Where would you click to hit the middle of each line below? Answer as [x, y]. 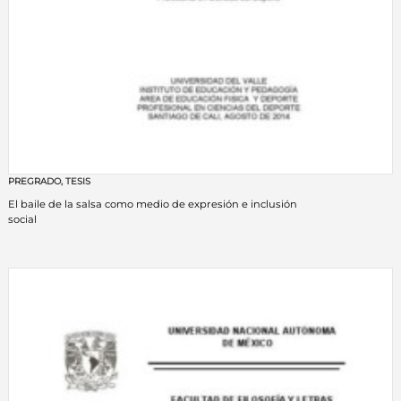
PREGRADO [34, 182]
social [22, 220]
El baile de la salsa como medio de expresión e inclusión [152, 205]
